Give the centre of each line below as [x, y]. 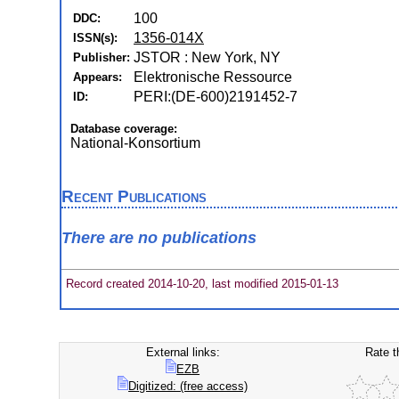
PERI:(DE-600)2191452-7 [216, 97]
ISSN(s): [95, 38]
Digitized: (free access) [188, 386]
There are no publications [159, 238]
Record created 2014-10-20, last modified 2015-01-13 [200, 283]
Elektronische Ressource [213, 77]
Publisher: [102, 57]
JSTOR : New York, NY [207, 57]
